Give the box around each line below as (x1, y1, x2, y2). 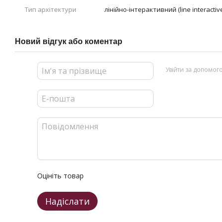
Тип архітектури (25, 5, 76, 14)
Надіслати (45, 195, 90, 207)
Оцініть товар (37, 171, 84, 180)
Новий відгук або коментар (15, 37, 122, 46)
